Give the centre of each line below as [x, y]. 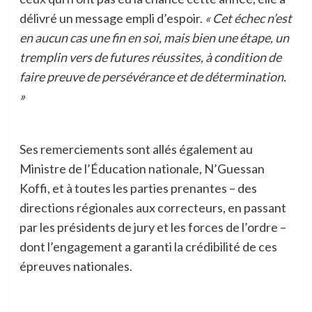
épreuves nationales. [76, 266]
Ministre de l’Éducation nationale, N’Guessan [142, 169]
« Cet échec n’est [248, 18]
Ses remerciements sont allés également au [136, 149]
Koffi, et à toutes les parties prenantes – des [138, 188]
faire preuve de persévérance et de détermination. [153, 77]
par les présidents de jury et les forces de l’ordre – [153, 227]
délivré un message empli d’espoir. [112, 18]
